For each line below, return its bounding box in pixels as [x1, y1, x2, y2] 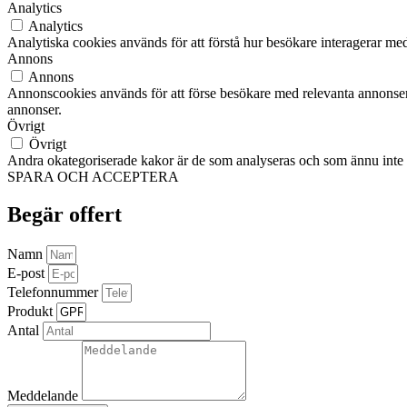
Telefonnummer [7, 284, 102, 301]
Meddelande [7, 388, 82, 404]
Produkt [7, 303, 56, 320]
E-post [7, 265, 48, 282]
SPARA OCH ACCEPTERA [7, 168, 179, 184]
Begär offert [7, 203, 122, 227]
